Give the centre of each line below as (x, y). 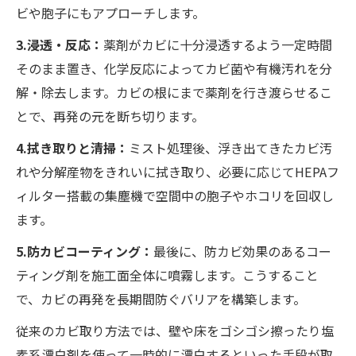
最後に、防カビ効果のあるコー (242, 251)
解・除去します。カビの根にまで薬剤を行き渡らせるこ (174, 92)
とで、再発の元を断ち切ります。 (110, 116)
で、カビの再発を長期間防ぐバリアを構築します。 (161, 298)
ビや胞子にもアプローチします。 (110, 12)
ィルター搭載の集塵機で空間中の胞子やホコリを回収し (175, 195)
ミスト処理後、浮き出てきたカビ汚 (230, 147)
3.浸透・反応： (60, 44)
